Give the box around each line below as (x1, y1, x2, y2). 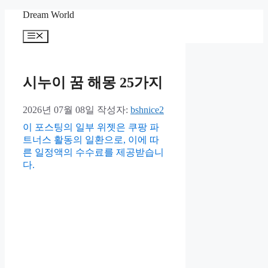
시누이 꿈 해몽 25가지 (23, 75, 163, 91)
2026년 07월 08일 (23, 105, 95, 115)
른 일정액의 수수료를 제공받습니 (23, 147, 164, 158)
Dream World (23, 10, 74, 20)
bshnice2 (130, 105, 164, 115)
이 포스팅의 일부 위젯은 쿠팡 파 (23, 122, 159, 133)
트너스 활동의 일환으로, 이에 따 (23, 135, 159, 145)
